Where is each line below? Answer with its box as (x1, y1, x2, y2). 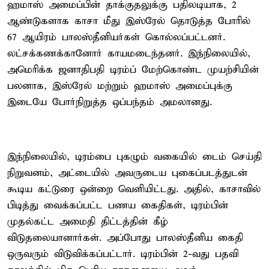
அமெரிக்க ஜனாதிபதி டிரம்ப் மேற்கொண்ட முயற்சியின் (7, 63, 259, 76)
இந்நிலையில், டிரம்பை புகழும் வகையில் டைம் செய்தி (7, 150, 262, 163)
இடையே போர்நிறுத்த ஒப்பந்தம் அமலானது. (7, 95, 212, 109)
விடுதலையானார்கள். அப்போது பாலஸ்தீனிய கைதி (7, 231, 243, 244)
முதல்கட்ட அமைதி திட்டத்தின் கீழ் (7, 215, 168, 228)
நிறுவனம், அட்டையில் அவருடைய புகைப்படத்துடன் (7, 166, 247, 180)
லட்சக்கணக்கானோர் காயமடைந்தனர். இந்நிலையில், (7, 47, 250, 60)
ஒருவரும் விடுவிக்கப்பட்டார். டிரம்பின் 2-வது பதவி (7, 247, 238, 261)
